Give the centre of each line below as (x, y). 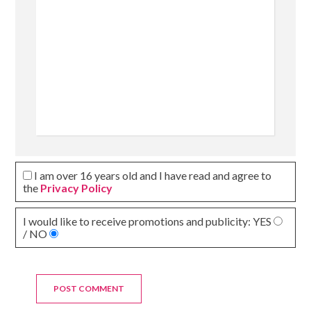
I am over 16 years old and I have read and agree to (152, 176)
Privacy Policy (77, 188)
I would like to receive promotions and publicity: (138, 221)
